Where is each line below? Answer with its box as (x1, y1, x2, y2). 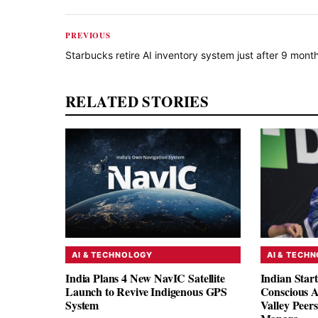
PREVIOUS (65, 29, 111, 41)
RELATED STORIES (65, 90, 209, 112)
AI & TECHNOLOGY (72, 250, 153, 260)
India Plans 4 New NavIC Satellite (65, 269, 225, 286)
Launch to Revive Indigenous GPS (65, 283, 228, 300)
